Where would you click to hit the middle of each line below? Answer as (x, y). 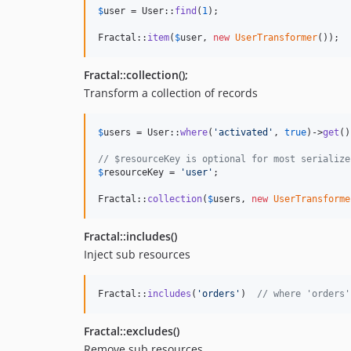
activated (243, 133)
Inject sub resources (137, 255)
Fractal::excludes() (132, 331)
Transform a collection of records (171, 93)
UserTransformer (276, 38)
